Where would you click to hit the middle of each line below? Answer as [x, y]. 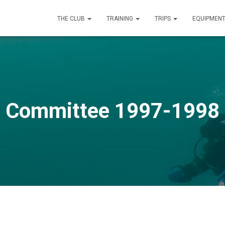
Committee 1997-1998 [113, 111]
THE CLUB [72, 19]
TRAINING [121, 19]
